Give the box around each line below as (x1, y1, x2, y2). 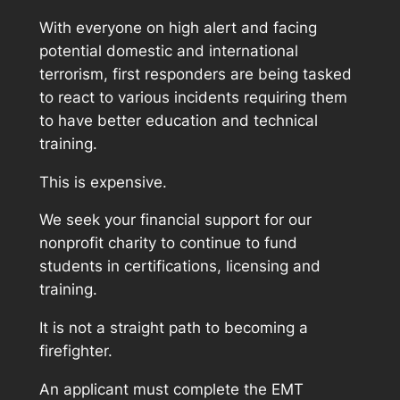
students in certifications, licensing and (38, 257, 321, 276)
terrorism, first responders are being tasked (38, 64, 352, 83)
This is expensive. (38, 172, 167, 191)
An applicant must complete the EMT (38, 379, 304, 398)
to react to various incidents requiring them (38, 87, 347, 106)
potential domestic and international (38, 41, 298, 60)
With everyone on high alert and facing (38, 18, 317, 37)
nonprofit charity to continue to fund (38, 234, 297, 253)
